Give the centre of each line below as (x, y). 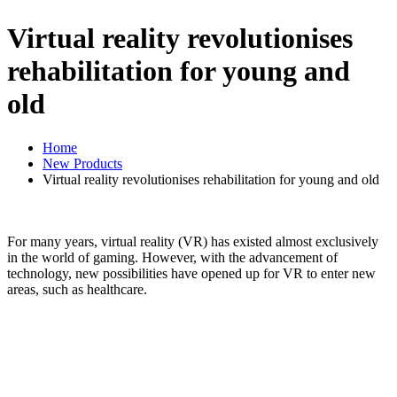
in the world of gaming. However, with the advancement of (172, 257)
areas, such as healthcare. (77, 289)
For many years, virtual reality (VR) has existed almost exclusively (193, 241)
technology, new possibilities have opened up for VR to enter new (191, 273)
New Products (82, 163)
